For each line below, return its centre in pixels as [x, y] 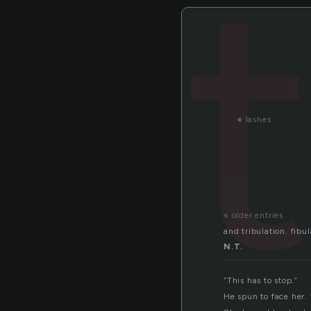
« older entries [253, 216]
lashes [258, 119]
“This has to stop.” [261, 281]
